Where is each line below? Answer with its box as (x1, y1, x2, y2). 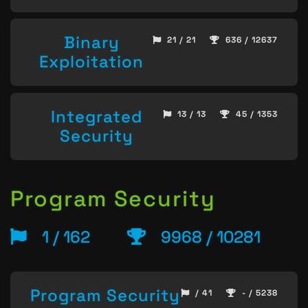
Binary (63, 32, 120, 54)
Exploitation (39, 51, 144, 73)
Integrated (51, 105, 142, 127)
